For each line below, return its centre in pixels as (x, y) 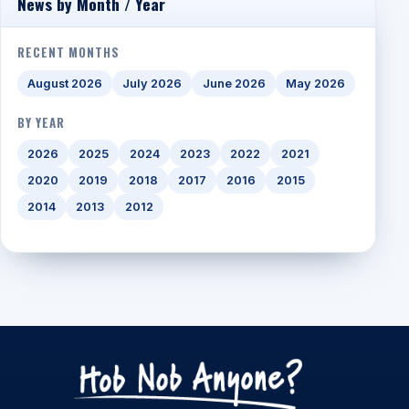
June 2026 (234, 84)
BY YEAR (41, 122)
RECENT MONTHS (68, 52)
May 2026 (315, 84)
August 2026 (64, 84)
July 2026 (152, 84)
